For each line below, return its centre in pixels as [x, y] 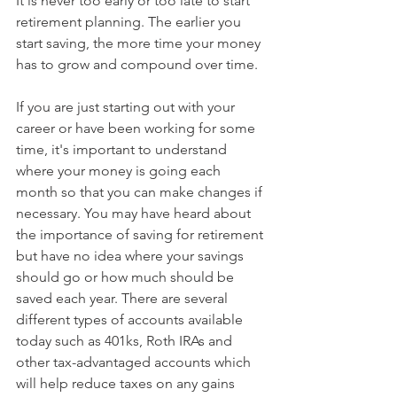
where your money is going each [120, 171]
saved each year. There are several [124, 299]
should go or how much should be [127, 277]
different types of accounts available [131, 320]
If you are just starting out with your [127, 107]
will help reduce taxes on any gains [127, 384]
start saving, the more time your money [140, 43]
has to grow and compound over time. [137, 65]
